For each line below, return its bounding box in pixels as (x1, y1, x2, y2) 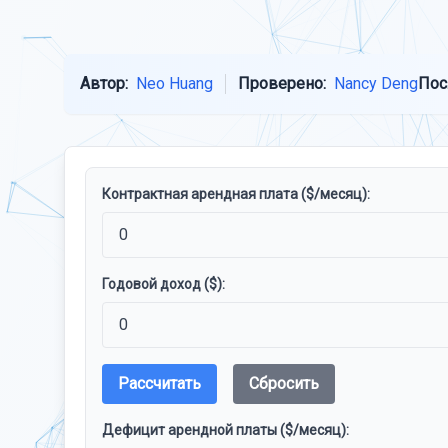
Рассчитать (118, 374, 201, 393)
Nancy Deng (334, 74, 418, 93)
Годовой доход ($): (102, 276, 225, 292)
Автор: (80, 74, 128, 93)
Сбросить (249, 374, 319, 393)
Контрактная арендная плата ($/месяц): (102, 186, 370, 202)
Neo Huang (136, 74, 213, 93)
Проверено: (238, 74, 326, 93)
